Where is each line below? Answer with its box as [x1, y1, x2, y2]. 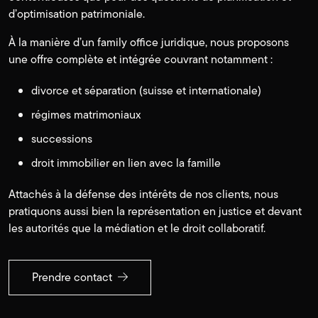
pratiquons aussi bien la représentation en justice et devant [9, 203, 302, 220]
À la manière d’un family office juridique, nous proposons [9, 34, 289, 51]
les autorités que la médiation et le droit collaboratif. [9, 220, 265, 237]
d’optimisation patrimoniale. [9, 6, 145, 23]
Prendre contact [32, 269, 115, 286]
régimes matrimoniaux [31, 106, 141, 124]
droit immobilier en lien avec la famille [31, 155, 221, 172]
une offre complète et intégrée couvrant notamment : [9, 51, 273, 68]
